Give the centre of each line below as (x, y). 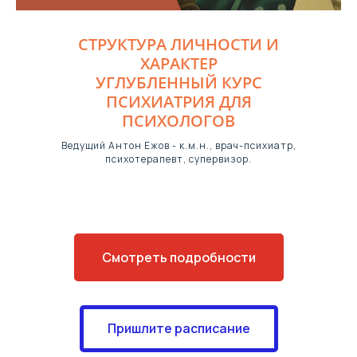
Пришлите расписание (178, 329)
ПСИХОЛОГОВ (178, 121)
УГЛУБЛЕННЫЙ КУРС (178, 82)
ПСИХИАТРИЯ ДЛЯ (178, 102)
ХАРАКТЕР (178, 63)
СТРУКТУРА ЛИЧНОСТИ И (178, 44)
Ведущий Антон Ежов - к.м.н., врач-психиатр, (178, 145)
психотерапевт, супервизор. (178, 159)
